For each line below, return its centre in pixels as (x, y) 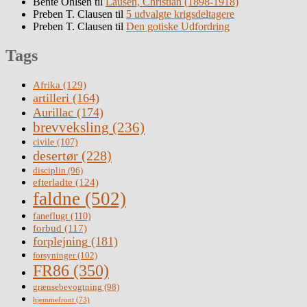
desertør (56, 156)
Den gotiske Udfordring (178, 27)
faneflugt (50, 216)
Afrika (47, 85)
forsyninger (54, 256)
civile (44, 143)
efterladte (53, 182)
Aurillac (53, 113)
